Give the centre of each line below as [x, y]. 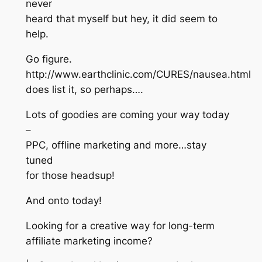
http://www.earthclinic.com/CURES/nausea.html [138, 75]
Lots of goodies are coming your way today [127, 115]
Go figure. [49, 59]
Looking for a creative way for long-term [120, 225]
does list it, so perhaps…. [84, 90]
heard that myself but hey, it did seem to [121, 19]
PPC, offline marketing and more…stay [116, 145]
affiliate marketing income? [89, 241]
